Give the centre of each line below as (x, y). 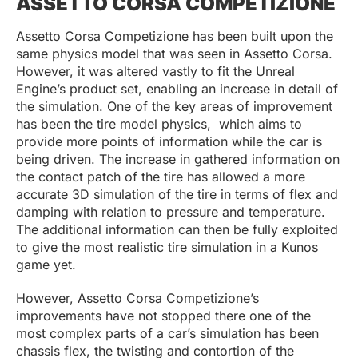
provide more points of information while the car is (169, 142)
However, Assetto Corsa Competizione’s (137, 298)
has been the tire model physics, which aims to (159, 124)
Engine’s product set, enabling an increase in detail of (177, 89)
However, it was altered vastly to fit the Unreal (155, 72)
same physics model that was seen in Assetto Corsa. (174, 54)
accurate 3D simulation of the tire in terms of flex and (177, 195)
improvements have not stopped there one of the (163, 316)
